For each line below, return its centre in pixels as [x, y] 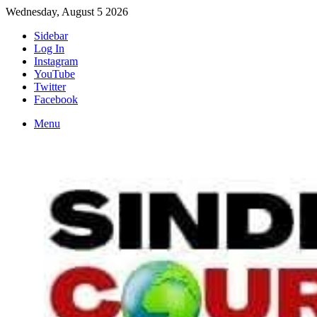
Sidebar [51, 36]
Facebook [56, 99]
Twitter [50, 87]
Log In [49, 48]
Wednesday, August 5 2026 [67, 12]
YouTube [54, 74]
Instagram [56, 61]
